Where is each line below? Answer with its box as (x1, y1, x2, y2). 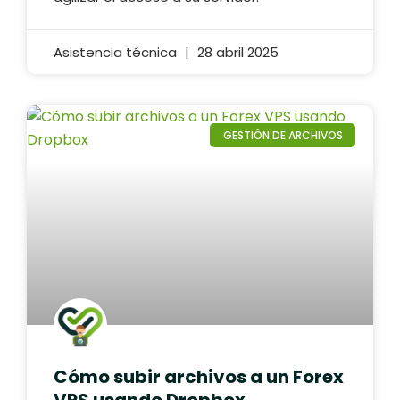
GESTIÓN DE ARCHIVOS (222, 127, 343, 143)
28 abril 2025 (194, 43, 279, 62)
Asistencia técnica (54, 43, 180, 62)
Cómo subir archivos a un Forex (54, 364, 344, 390)
